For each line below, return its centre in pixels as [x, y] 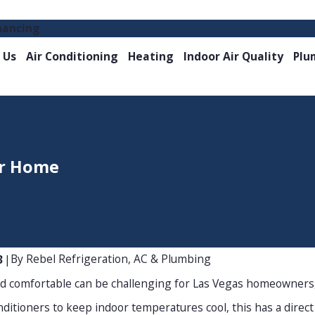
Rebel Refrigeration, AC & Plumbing [118, 259]
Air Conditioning [72, 57]
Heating [150, 57]
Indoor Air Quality [233, 57]
